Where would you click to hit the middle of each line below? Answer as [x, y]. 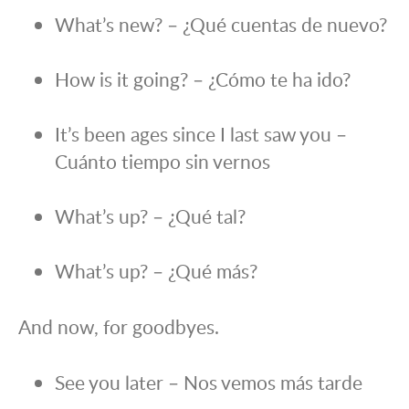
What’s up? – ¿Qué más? [156, 271]
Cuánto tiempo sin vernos [163, 162]
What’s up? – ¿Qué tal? [150, 216]
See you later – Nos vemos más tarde [209, 383]
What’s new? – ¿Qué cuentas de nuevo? [221, 25]
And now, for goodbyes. [119, 327]
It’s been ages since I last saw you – [201, 134]
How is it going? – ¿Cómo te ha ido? [203, 79]
